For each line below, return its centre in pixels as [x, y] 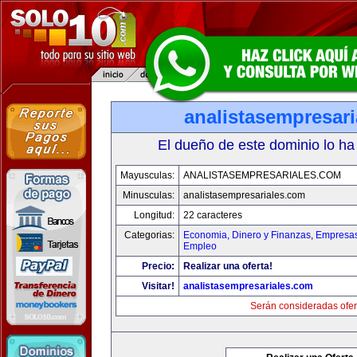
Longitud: [154, 215]
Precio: [158, 266]
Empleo [200, 246]
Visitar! [158, 286]
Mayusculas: [147, 175]
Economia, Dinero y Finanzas [247, 235]
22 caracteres [213, 215]
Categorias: [149, 235]
